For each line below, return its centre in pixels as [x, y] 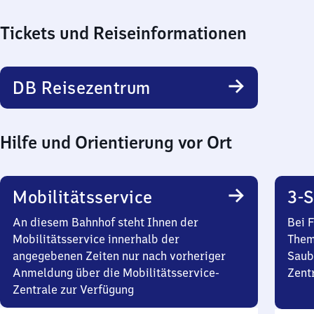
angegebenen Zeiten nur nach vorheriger [119, 256]
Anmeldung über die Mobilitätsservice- [116, 273]
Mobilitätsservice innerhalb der [96, 239]
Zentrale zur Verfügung [73, 289]
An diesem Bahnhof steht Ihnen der [105, 222]
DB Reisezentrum [82, 88]
